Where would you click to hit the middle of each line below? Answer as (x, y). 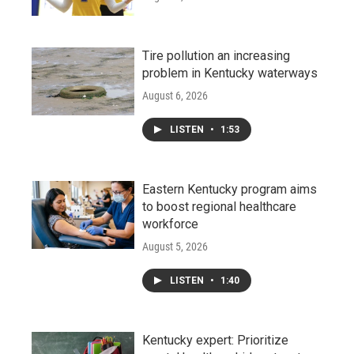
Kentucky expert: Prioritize (215, 340)
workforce (170, 224)
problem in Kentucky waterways (230, 73)
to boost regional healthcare (219, 206)
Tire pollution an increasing (216, 55)
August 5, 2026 (175, 246)
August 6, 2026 (175, 95)
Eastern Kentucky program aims (230, 189)
